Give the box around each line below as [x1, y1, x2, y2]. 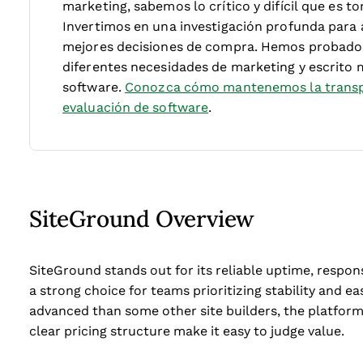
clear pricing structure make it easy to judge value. [29, 324, 348, 338]
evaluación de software [62, 100, 209, 114]
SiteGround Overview [29, 203, 255, 233]
